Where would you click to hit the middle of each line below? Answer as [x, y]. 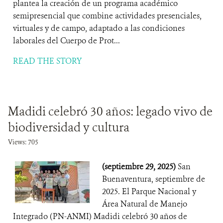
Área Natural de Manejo [145, 204]
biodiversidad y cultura [69, 127]
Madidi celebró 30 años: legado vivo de [110, 111]
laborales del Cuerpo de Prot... [66, 41]
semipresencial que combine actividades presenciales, [107, 16]
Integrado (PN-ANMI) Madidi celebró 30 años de [100, 216]
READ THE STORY [47, 61]
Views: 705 [23, 142]
